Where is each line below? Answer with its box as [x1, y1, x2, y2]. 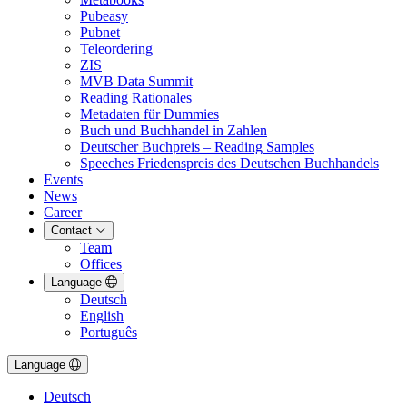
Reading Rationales [80, 90, 192, 105]
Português [80, 324, 137, 340]
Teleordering [80, 41, 153, 56]
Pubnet [80, 25, 120, 40]
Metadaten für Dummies [80, 106, 219, 122]
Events [44, 172, 83, 187]
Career [44, 204, 82, 220]
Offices [80, 256, 122, 272]
